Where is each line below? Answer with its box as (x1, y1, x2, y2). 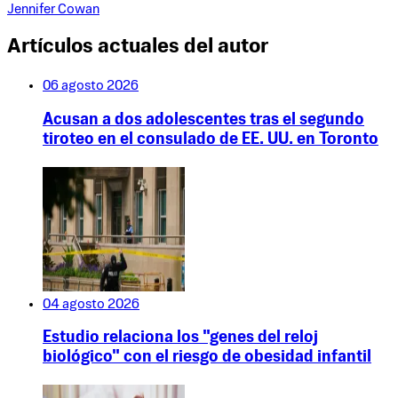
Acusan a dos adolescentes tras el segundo (43, 113, 364, 129)
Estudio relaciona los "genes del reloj (43, 330, 318, 346)
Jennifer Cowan (7, 2, 99, 16)
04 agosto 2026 (43, 297, 139, 311)
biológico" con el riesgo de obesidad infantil (43, 350, 371, 366)
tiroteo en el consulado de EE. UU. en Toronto (43, 132, 378, 148)
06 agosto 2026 (43, 79, 139, 93)
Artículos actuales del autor (7, 37, 268, 58)
